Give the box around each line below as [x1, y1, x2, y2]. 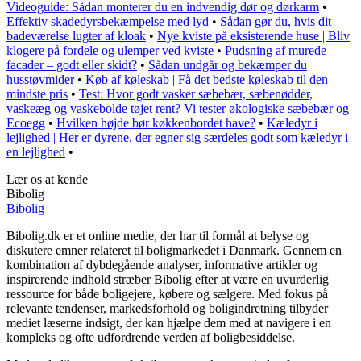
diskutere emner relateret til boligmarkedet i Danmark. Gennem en [6, 243, 342, 258]
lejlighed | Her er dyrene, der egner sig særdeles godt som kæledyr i [6, 131, 348, 145]
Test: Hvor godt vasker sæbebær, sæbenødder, [79, 87, 313, 102]
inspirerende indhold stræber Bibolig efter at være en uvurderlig [6, 272, 329, 287]
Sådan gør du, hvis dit [220, 15, 331, 29]
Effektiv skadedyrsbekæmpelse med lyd [6, 15, 209, 29]
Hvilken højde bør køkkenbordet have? [56, 116, 255, 131]
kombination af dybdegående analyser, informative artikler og [6, 258, 317, 272]
